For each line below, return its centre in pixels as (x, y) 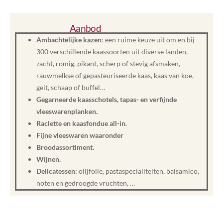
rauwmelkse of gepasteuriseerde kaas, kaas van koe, (115, 75)
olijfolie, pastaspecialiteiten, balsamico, (139, 171)
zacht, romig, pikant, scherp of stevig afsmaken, (108, 63)
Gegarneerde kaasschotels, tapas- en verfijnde (107, 99)
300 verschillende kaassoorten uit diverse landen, (112, 52)
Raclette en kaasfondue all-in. (82, 123)
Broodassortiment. (65, 147)
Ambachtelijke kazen (69, 40)
